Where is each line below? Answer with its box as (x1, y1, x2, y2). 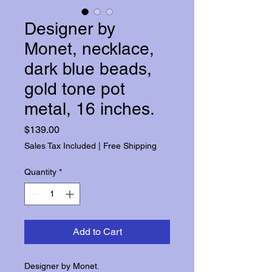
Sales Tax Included (24, 141, 96, 151)
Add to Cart (72, 226, 122, 237)
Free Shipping (103, 141, 157, 151)
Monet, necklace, (24, 39, 154, 58)
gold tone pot (24, 79, 125, 98)
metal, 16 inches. (24, 99, 155, 118)
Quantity (24, 167, 56, 177)
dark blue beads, (24, 59, 152, 78)
